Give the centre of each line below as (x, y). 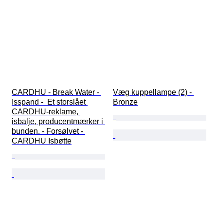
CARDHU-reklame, (46, 112)
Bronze (125, 102)
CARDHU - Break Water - (56, 92)
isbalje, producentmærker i (58, 122)
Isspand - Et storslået (50, 102)
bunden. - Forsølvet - (48, 131)
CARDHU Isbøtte (42, 141)
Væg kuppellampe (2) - (153, 92)
